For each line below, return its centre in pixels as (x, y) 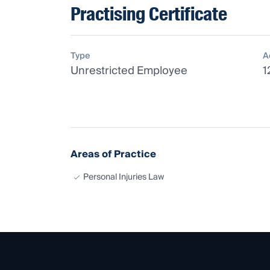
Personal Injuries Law (124, 177)
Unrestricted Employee (129, 71)
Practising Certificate (149, 14)
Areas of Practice (113, 154)
